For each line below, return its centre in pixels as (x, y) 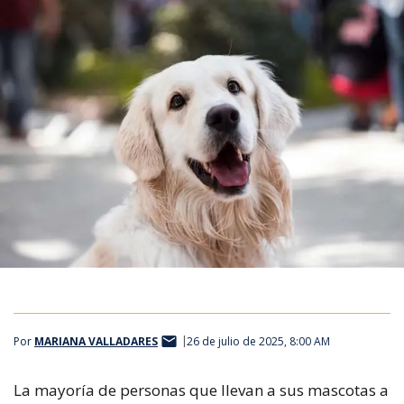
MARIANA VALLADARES (96, 342)
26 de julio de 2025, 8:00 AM (258, 342)
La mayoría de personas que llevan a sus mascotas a (201, 390)
